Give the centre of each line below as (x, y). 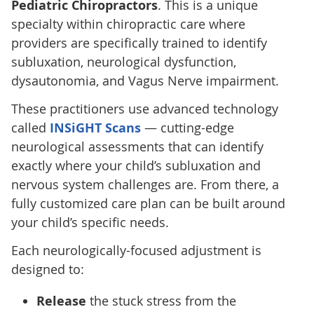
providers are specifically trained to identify (139, 42)
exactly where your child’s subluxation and (136, 165)
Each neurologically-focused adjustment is (136, 250)
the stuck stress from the (161, 300)
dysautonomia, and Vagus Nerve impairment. (145, 80)
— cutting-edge (187, 127)
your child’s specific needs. (90, 222)
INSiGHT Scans (95, 128)
